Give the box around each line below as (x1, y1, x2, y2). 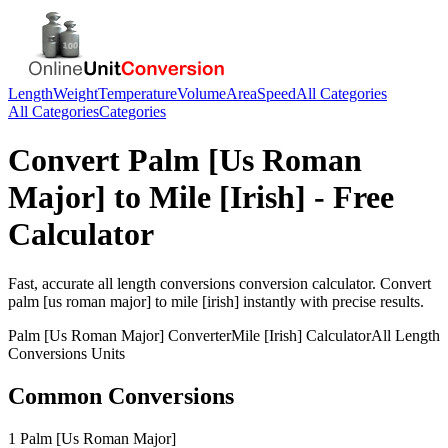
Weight (53, 85, 98, 102)
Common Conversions (8, 382, 234, 409)
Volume (177, 85, 226, 102)
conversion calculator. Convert (235, 274, 431, 292)
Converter (164, 326, 231, 344)
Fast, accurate (8, 274, 98, 292)
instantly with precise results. (239, 292, 424, 310)
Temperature (98, 85, 177, 102)
